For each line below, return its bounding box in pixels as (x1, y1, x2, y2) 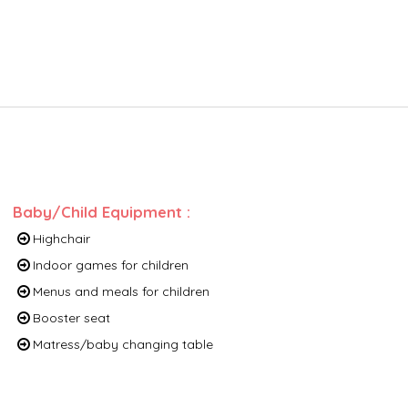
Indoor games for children (33, 256, 189, 273)
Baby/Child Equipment (13, 202, 187, 222)
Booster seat (33, 309, 110, 326)
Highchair (33, 229, 90, 247)
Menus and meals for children (33, 282, 209, 300)
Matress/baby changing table (33, 335, 213, 352)
